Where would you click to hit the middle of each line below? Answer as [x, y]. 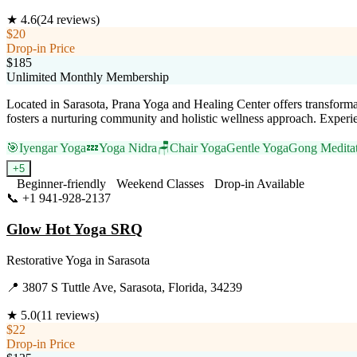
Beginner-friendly [61, 184]
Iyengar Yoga [53, 148]
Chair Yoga [198, 148]
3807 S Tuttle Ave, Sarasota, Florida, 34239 [132, 287]
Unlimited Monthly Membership [88, 77]
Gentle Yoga [257, 148]
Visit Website [144, 198]
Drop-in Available [259, 184]
